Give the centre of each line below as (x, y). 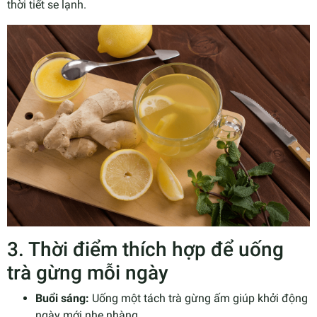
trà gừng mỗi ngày (88, 272)
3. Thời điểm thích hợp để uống (145, 249)
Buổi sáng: (62, 298)
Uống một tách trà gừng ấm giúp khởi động (198, 298)
